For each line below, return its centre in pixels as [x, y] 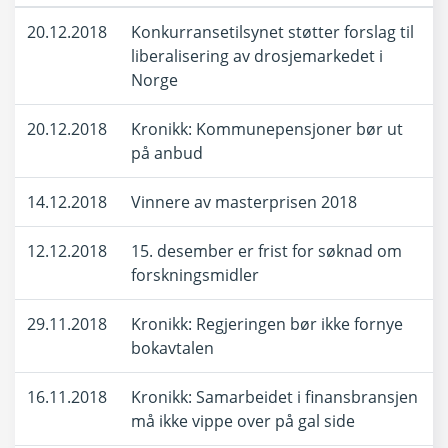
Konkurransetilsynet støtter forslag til [272, 32]
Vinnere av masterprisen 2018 [244, 202]
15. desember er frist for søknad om [266, 251]
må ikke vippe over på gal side [243, 421]
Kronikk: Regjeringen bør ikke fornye [267, 324]
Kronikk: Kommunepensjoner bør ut [267, 129]
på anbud [167, 153]
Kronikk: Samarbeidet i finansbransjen [274, 397]
